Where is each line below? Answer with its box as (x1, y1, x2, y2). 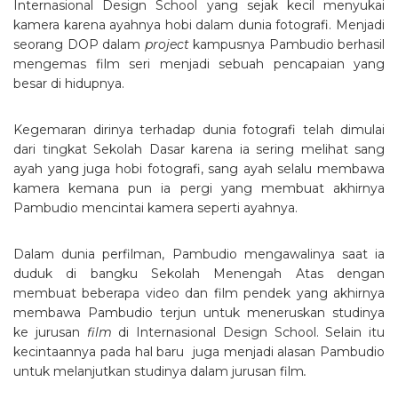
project (144, 36, 189, 53)
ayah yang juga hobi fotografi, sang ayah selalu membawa (13, 161, 385, 178)
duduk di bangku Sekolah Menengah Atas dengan (13, 266, 385, 283)
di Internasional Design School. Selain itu (111, 324, 385, 341)
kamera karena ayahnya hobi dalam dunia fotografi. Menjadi (13, 17, 385, 34)
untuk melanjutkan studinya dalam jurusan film (13, 363, 304, 380)
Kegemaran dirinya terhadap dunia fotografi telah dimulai (13, 122, 385, 139)
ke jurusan (13, 324, 87, 341)
